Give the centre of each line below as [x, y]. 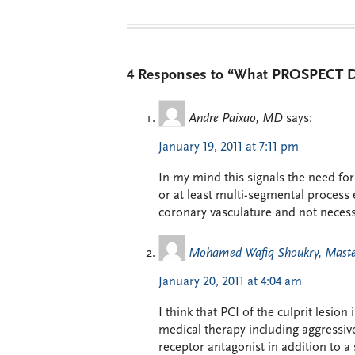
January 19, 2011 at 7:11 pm [229, 148]
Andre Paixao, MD [236, 119]
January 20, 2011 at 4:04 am [230, 282]
